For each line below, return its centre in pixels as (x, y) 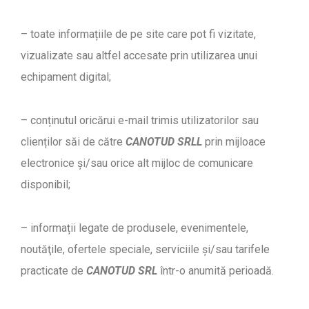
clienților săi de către (73, 141)
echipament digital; (66, 77)
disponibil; (46, 184)
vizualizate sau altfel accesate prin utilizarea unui (139, 55)
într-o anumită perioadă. (216, 270)
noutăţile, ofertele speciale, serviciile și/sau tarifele (145, 249)
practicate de (53, 270)
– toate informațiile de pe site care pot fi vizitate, (138, 34)
